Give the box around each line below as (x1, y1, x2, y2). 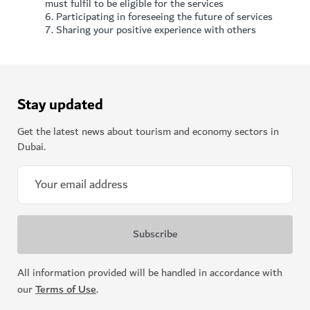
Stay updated (17, 91, 103, 118)
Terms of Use (35, 280, 96, 299)
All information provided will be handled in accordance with (17, 263, 282, 282)
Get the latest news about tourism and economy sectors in (17, 122, 279, 141)
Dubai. (17, 137, 46, 156)
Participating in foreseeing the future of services (56, 7, 273, 26)
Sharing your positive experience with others (56, 20, 256, 39)
